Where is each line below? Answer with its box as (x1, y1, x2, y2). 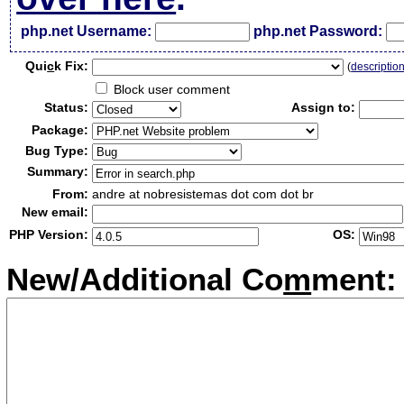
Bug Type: (25, 143, 89, 158)
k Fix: (54, 59, 89, 73)
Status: (44, 100, 89, 115)
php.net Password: (253, 23, 383, 39)
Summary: (27, 164, 89, 179)
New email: (22, 205, 89, 219)
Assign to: (291, 100, 356, 115)
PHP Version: (9, 227, 89, 242)
